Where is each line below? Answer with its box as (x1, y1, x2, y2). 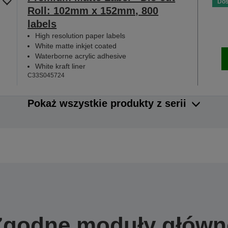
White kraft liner (35, 62, 86, 71)
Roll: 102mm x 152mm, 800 (27, 5, 159, 17)
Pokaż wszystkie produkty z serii (27, 98, 186, 109)
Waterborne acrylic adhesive (35, 52, 127, 61)
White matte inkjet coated (35, 42, 117, 50)
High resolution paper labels (35, 32, 126, 40)
